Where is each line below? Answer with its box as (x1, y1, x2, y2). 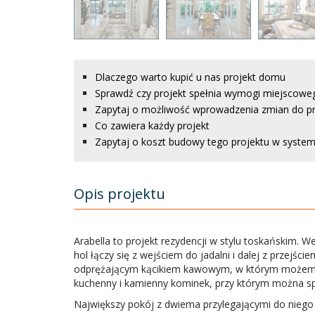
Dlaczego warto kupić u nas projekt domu (94, 70, 285, 84)
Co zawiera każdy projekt (94, 118, 210, 132)
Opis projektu (73, 184, 165, 203)
